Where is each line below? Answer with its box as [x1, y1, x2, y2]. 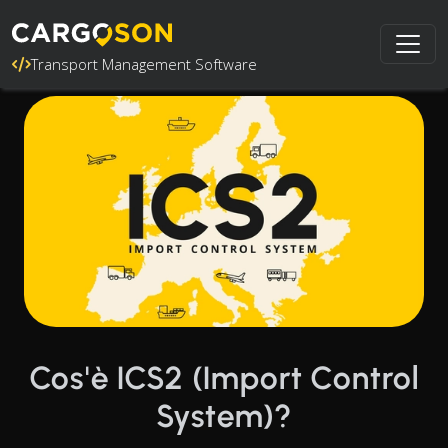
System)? [157, 396, 291, 435]
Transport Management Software [31, 54, 257, 74]
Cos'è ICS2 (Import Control [29, 358, 419, 397]
